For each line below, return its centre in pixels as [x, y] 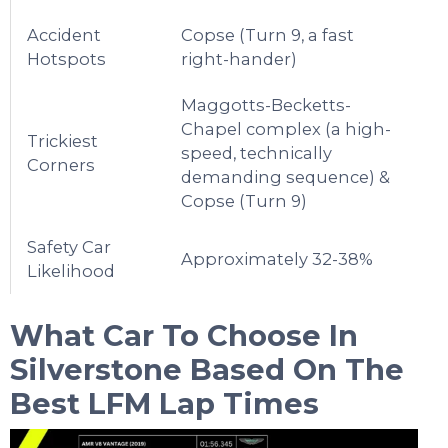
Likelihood [71, 270]
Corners [61, 164]
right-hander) [239, 58]
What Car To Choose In [184, 335]
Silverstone [96, 369]
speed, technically [257, 152]
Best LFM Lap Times [164, 403]
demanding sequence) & [286, 176]
